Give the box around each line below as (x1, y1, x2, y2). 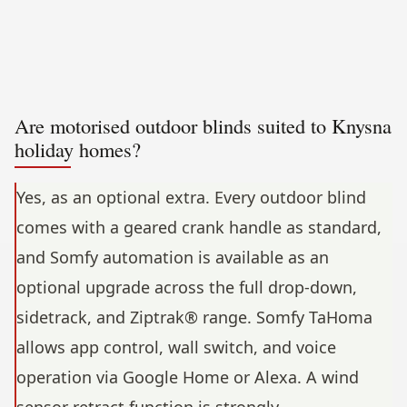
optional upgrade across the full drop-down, (16, 276, 357, 299)
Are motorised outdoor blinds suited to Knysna (15, 112, 392, 140)
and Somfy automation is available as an (16, 246, 329, 269)
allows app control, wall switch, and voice (16, 336, 336, 359)
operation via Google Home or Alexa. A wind (16, 366, 359, 389)
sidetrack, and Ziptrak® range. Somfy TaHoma (16, 306, 372, 329)
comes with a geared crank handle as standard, (16, 216, 382, 239)
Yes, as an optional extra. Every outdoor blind (16, 186, 366, 209)
